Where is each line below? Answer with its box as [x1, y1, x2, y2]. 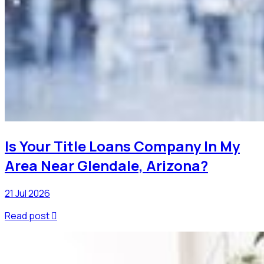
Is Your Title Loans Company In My [5, 136, 240, 156]
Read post [5, 209, 49, 223]
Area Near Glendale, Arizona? [5, 156, 208, 176]
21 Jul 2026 [5, 187, 50, 200]
